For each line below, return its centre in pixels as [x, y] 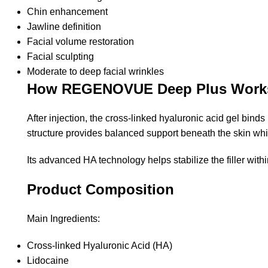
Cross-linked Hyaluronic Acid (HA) [100, 245]
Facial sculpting [60, 56]
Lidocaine [48, 260]
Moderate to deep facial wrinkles [95, 71]
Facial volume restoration [80, 41]
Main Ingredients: [63, 218]
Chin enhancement [67, 11]
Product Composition [100, 189]
